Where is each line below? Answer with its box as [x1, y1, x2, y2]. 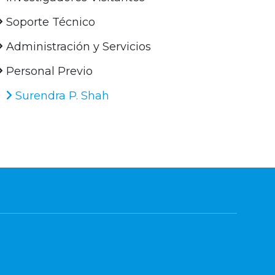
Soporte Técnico [3, 15, 96, 29]
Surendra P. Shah [12, 89, 110, 103]
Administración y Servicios [3, 40, 152, 54]
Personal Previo [3, 64, 93, 79]
